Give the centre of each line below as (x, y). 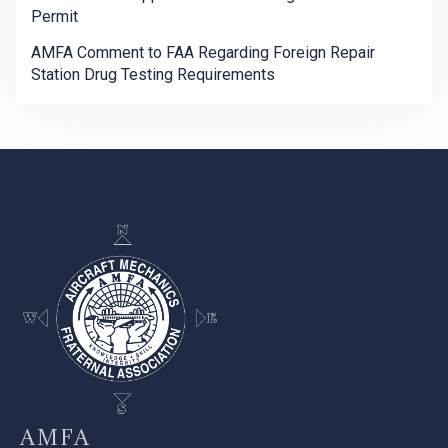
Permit (54, 17)
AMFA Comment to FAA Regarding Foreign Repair (203, 53)
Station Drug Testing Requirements (153, 75)
